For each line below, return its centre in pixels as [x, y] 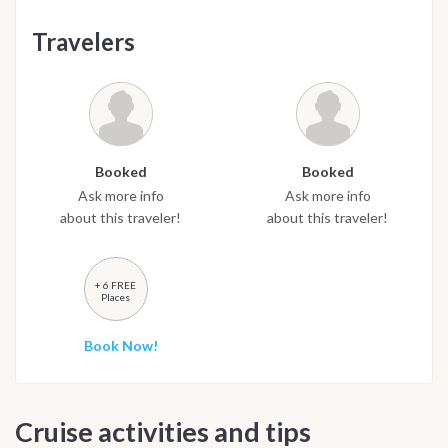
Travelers [83, 42]
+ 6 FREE [115, 285]
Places [115, 297]
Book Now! [120, 346]
